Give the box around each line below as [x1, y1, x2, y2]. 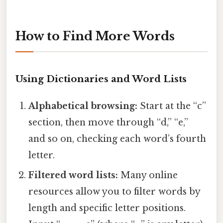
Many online [118, 169, 178, 181]
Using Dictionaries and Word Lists [15, 73, 187, 85]
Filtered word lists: [28, 169, 118, 181]
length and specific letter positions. [28, 202, 186, 214]
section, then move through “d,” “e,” [28, 116, 189, 128]
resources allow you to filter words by [28, 186, 201, 197]
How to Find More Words [15, 28, 175, 43]
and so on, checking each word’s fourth [28, 133, 207, 144]
